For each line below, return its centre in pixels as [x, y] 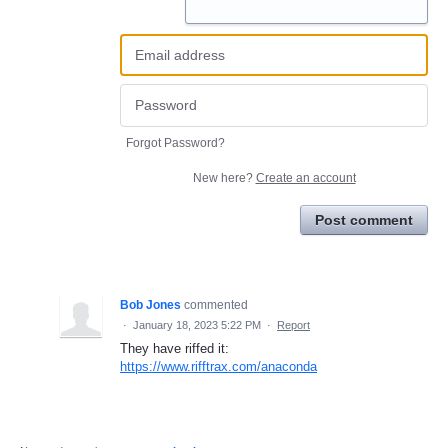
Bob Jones [150, 304]
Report [293, 324]
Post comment [364, 219]
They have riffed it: [174, 348]
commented [216, 304]
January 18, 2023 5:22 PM [197, 324]
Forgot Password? [175, 142]
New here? [224, 177]
